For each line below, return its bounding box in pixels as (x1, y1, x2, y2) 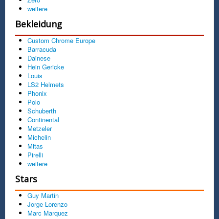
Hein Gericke (27, 62, 64, 71)
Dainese (27, 53, 50, 63)
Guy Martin (27, 190, 59, 200)
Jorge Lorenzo (27, 199, 67, 209)
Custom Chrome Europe (27, 35, 95, 45)
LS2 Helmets (27, 79, 64, 89)
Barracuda (27, 44, 56, 54)
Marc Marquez (27, 208, 68, 218)
